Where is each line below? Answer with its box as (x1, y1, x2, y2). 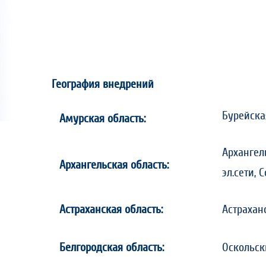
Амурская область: (59, 113, 145, 125)
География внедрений (52, 78, 154, 90)
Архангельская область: (59, 159, 169, 171)
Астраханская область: (59, 204, 163, 216)
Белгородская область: (59, 242, 164, 254)
